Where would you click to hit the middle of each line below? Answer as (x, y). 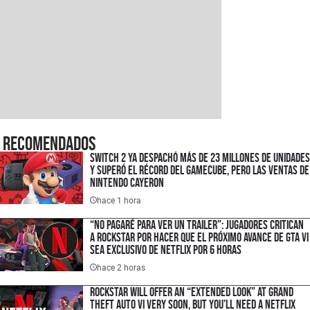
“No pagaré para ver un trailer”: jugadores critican (197, 225)
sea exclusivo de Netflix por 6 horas (166, 250)
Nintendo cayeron (127, 183)
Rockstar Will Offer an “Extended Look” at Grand (192, 292)
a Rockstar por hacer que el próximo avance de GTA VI (199, 237)
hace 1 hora (119, 200)
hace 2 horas (121, 267)
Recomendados (49, 143)
